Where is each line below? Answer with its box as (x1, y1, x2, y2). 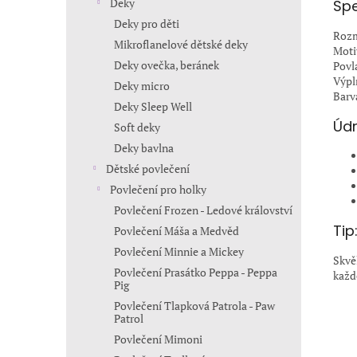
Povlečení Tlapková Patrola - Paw (114, 298, 275, 313)
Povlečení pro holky (110, 182, 206, 197)
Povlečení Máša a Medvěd (114, 223, 239, 238)
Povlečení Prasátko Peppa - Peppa (114, 265, 277, 280)
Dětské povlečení (106, 161, 190, 176)
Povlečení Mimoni (114, 331, 202, 347)
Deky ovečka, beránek (114, 57, 219, 73)
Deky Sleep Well (114, 99, 192, 114)
